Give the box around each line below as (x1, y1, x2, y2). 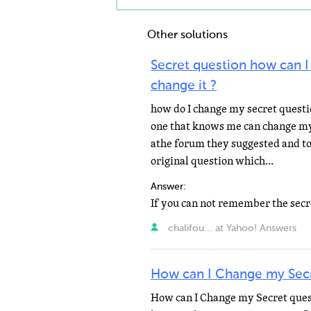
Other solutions (147, 30, 228, 41)
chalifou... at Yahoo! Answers (165, 224, 296, 233)
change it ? (151, 79, 217, 92)
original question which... (151, 153, 274, 169)
